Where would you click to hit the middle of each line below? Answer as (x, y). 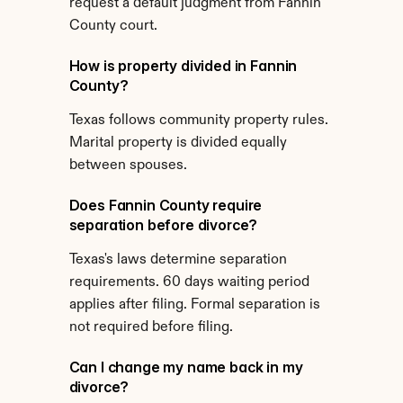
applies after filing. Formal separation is (194, 305)
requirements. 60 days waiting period (189, 282)
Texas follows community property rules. (198, 121)
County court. (113, 26)
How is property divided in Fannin (183, 66)
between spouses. (128, 166)
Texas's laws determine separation (178, 260)
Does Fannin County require (166, 205)
